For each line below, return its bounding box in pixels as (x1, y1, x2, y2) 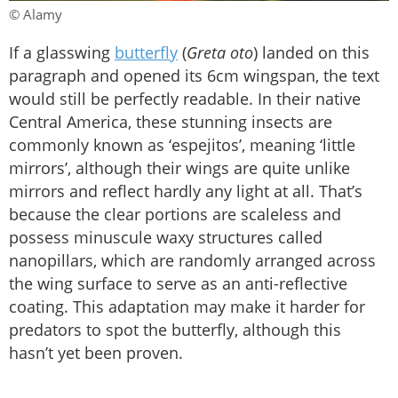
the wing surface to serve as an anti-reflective (9, 272, 347, 294)
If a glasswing (9, 41, 115, 63)
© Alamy (9, 4, 62, 23)
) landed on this (253, 41, 370, 63)
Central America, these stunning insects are (9, 110, 332, 132)
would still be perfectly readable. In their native (9, 87, 361, 109)
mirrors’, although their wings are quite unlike (9, 156, 350, 179)
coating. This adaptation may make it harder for (9, 295, 365, 317)
